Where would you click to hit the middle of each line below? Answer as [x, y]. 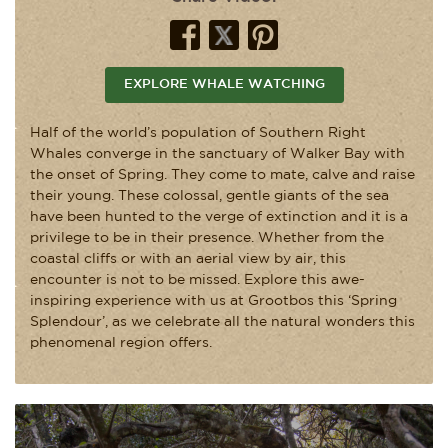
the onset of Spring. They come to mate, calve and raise [222, 174]
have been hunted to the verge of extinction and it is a [219, 216]
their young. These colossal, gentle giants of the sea [209, 195]
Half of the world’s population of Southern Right [198, 132]
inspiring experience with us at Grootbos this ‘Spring [213, 300]
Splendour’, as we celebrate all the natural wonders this [222, 321]
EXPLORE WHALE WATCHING [224, 84]
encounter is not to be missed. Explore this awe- [197, 279]
